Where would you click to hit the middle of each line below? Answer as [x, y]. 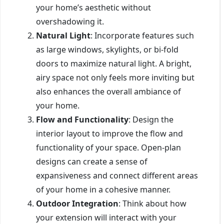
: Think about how [152, 203]
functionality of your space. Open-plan [108, 147]
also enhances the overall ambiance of [108, 91]
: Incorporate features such [142, 35]
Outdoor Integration [77, 203]
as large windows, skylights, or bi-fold [107, 49]
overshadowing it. [70, 21]
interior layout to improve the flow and [109, 133]
